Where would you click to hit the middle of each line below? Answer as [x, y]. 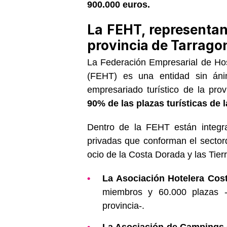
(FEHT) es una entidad [138, 76]
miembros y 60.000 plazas [161, 192]
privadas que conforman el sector [156, 141]
